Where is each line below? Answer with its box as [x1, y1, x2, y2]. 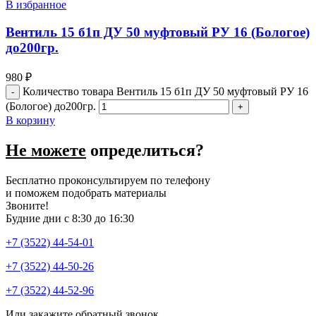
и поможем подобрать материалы [6, 186, 166, 199]
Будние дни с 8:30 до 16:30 [6, 212, 134, 224]
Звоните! [6, 199, 49, 212]
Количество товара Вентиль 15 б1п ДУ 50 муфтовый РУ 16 [23, 85, 308, 97]
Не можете [6, 140, 86, 159]
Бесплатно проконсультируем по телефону [6, 174, 210, 186]
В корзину [6, 114, 55, 126]
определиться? [86, 140, 204, 159]
